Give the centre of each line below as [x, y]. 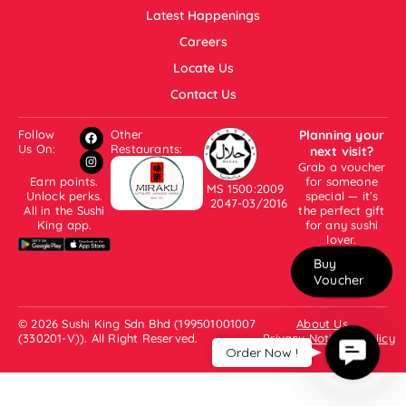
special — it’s [342, 195]
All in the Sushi [64, 210]
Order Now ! [262, 353]
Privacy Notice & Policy [329, 338]
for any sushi [342, 224]
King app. [64, 224]
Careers [203, 41]
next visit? [342, 151]
